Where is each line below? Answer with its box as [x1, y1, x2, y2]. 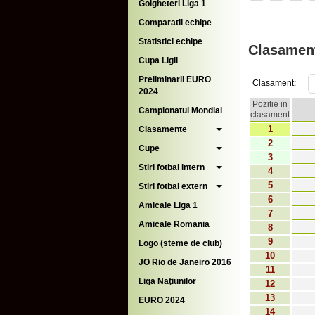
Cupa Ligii [139, 56, 178, 65]
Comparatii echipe [139, 18, 212, 27]
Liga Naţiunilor [139, 276, 196, 286]
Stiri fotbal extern [139, 181, 207, 191]
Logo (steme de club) [139, 238, 222, 248]
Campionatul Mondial [139, 105, 222, 115]
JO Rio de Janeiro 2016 [139, 257, 231, 267]
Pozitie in [252, 99, 288, 110]
